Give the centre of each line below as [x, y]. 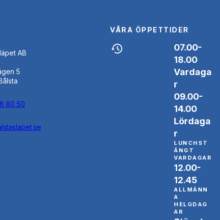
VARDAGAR [193, 157]
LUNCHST [191, 143]
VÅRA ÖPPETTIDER [150, 29]
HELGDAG [191, 204]
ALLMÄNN [191, 189]
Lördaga [192, 121]
